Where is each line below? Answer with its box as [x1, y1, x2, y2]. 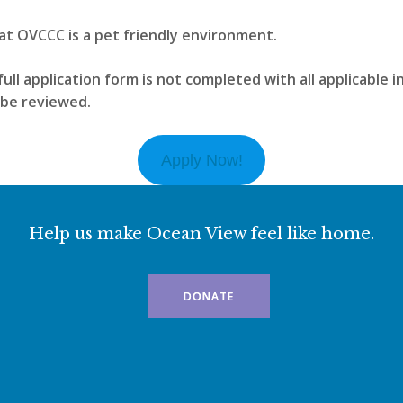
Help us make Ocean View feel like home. [29, 223, 374, 244]
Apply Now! [160, 150, 243, 169]
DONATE [184, 288, 234, 304]
